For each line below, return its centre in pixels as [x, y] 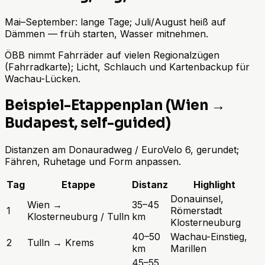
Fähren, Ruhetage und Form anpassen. [93, 161]
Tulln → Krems [61, 242]
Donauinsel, [197, 198]
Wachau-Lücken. [43, 79]
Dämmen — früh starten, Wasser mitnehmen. [106, 34]
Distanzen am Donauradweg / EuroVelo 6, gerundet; [122, 149]
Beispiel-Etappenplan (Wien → [115, 105]
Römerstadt [196, 210]
